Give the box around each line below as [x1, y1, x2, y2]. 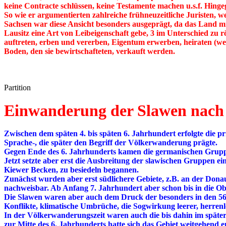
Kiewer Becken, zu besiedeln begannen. [4, 165, 139, 175]
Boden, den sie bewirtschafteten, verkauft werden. [4, 47, 175, 56]
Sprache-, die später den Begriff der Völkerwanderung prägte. [4, 138, 217, 147]
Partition [4, 83, 31, 92]
